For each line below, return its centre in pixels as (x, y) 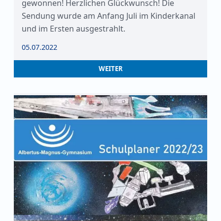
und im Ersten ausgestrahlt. (74, 29)
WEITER (110, 69)
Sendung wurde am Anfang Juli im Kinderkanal (109, 16)
